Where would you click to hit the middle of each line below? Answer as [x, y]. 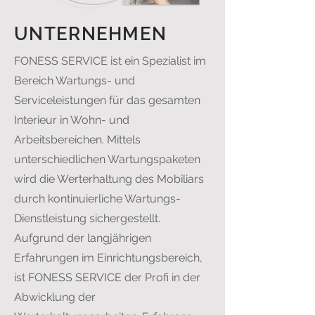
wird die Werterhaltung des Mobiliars [109, 179]
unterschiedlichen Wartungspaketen [107, 159]
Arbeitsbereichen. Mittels [77, 140]
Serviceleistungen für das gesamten [107, 100]
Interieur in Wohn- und [72, 120]
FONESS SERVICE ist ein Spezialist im [110, 61]
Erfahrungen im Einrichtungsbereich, [108, 258]
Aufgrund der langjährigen [83, 238]
